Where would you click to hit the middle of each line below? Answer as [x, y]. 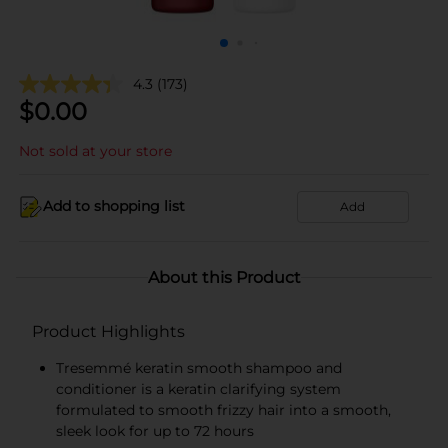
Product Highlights [108, 331]
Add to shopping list [114, 206]
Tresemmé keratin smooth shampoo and [199, 367]
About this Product [224, 277]
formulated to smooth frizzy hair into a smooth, [223, 409]
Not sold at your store [95, 150]
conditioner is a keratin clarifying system [198, 388]
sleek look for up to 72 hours [155, 430]
